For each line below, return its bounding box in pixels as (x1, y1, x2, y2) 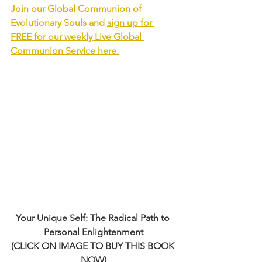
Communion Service (11, 45, 95, 56)
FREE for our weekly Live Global (11, 31, 144, 42)
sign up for (107, 17, 154, 28)
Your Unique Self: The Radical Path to (15, 212, 172, 223)
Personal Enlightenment (44, 226, 143, 237)
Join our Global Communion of (11, 3, 144, 14)
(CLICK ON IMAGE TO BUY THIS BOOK (11, 240, 177, 251)
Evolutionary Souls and (11, 17, 107, 28)
